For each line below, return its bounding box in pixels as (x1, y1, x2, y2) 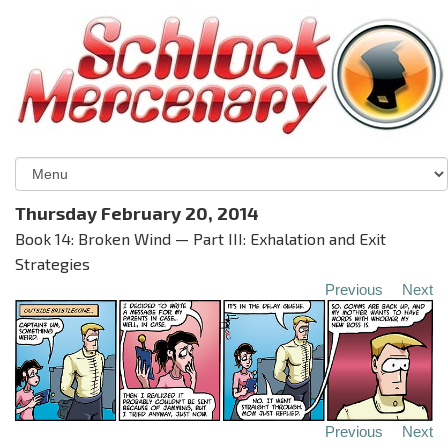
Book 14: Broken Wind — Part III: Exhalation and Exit (15, 229, 386, 248)
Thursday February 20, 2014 (15, 202, 259, 224)
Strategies (15, 254, 90, 273)
